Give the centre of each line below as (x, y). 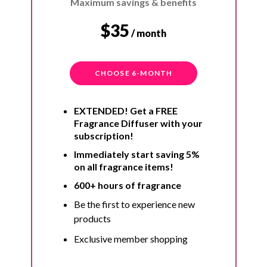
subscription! (103, 136)
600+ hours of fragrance (127, 185)
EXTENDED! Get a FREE (125, 111)
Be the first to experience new (134, 204)
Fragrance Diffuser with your (138, 123)
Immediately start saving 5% (136, 154)
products (92, 219)
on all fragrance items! (123, 167)
